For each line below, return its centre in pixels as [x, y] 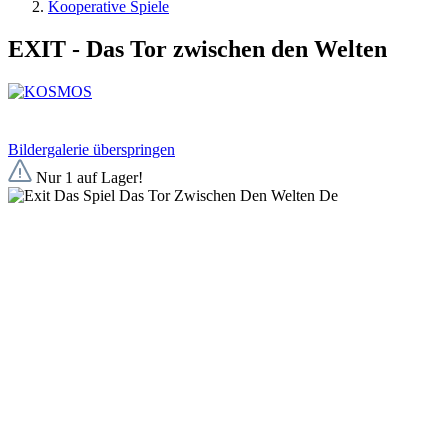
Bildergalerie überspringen [91, 149]
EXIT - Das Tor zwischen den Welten [197, 48]
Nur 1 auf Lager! [87, 177]
